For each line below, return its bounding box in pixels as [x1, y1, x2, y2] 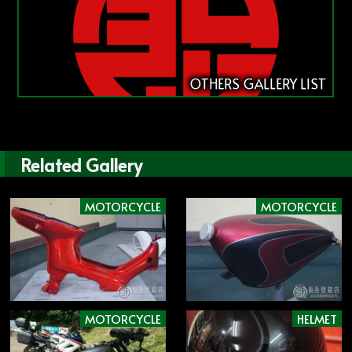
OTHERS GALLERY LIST [189, 74, 327, 94]
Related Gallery [20, 152, 142, 178]
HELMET [296, 310, 337, 327]
